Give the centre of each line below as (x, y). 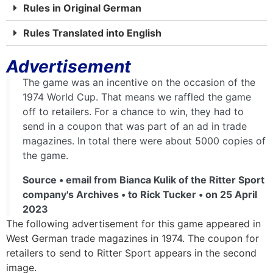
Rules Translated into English (92, 33)
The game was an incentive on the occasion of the (139, 82)
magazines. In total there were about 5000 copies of (144, 140)
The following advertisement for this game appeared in (133, 223)
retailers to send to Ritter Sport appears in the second (131, 253)
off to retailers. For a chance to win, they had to (133, 111)
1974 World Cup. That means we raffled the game (137, 97)
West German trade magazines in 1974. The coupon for (133, 238)
